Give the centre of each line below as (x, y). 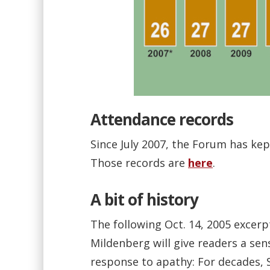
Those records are (139, 163)
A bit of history (144, 199)
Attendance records (162, 119)
